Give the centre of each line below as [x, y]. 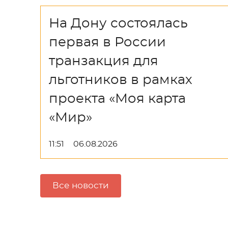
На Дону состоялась [118, 23]
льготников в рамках [121, 80]
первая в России [107, 42]
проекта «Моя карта [117, 99]
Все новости [81, 186]
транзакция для [104, 61]
